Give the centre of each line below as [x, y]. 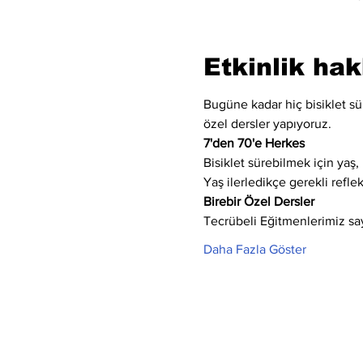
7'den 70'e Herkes [254, 143]
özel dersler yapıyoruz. [267, 124]
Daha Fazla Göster [254, 249]
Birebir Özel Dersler [258, 201]
